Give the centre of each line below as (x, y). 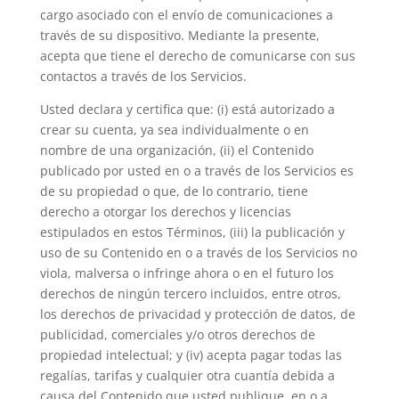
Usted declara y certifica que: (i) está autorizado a (187, 109)
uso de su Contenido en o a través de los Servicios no (198, 252)
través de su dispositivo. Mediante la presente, (179, 35)
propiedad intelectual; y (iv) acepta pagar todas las (191, 355)
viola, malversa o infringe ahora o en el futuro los (187, 273)
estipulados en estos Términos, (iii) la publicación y (192, 232)
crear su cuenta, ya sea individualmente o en (174, 130)
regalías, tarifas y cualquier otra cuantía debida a (187, 375)
